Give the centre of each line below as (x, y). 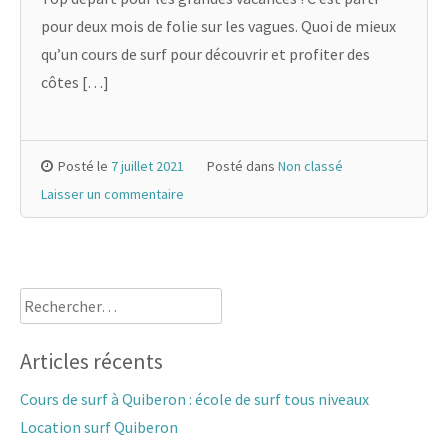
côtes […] (75, 82)
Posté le (84, 166)
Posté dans (242, 166)
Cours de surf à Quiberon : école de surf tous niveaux (194, 399)
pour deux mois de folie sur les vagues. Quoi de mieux (218, 26)
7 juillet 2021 (147, 166)
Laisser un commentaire (112, 194)
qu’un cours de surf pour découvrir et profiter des (205, 54)
